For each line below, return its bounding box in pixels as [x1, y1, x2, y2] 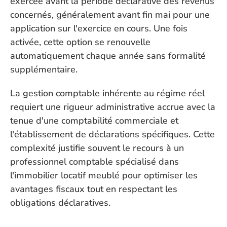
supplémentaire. [10, 63, 78, 75]
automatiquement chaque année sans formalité [10, 50, 206, 62]
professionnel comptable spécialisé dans [10, 156, 179, 168]
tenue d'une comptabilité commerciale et [10, 115, 178, 127]
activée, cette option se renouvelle [10, 36, 150, 48]
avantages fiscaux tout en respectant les [10, 183, 177, 195]
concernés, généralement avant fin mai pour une [10, 9, 210, 21]
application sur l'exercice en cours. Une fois [10, 22, 187, 34]
